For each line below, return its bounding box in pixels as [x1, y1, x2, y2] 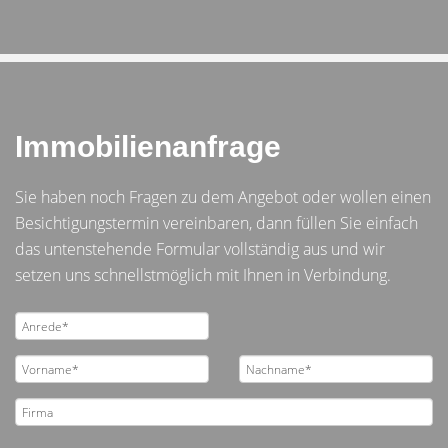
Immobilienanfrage [15, 130, 281, 163]
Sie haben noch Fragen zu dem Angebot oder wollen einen [15, 186, 431, 208]
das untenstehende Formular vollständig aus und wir [15, 238, 385, 260]
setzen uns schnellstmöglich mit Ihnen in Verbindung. [15, 264, 391, 286]
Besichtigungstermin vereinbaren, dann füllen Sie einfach [15, 212, 418, 234]
